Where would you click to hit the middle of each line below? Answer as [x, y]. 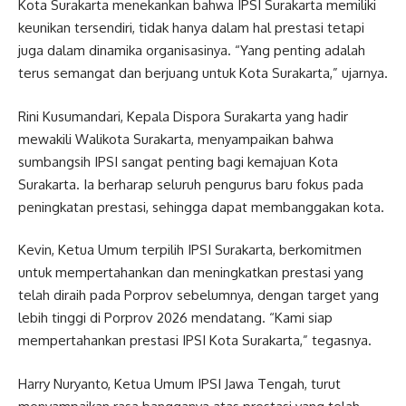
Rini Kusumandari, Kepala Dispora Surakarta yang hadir [183, 116]
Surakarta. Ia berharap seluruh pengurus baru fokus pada [191, 184]
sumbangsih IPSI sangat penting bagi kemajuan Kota [178, 161]
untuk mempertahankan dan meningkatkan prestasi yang [191, 273]
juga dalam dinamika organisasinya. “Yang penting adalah [192, 51]
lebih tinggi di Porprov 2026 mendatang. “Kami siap [175, 318]
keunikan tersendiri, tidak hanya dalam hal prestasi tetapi [191, 28]
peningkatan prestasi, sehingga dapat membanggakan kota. [201, 207]
